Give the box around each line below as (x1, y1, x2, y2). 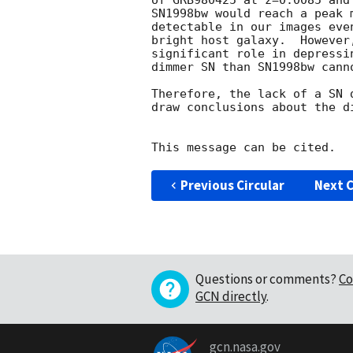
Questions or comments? (195, 270, 336, 288)
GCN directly (195, 288, 266, 306)
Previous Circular (180, 176, 284, 195)
